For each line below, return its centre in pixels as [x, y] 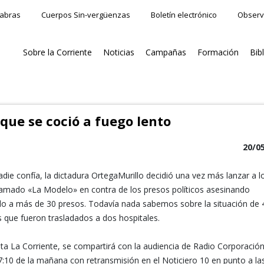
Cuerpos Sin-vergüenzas [86, 15]
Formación [218, 52]
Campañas [166, 52]
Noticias [119, 52]
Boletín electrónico [184, 15]
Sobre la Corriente [57, 52]
